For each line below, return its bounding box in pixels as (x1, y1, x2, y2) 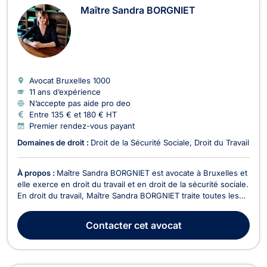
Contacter (85, 219, 132, 231)
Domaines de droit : (17, 137, 91, 147)
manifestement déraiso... (17, 224, 109, 234)
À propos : (17, 167, 57, 178)
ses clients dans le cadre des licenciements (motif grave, (17, 213, 228, 223)
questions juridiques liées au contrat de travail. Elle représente (17, 201, 249, 212)
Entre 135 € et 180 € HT (29, 109, 117, 119)
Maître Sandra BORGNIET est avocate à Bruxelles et (57, 167, 247, 178)
